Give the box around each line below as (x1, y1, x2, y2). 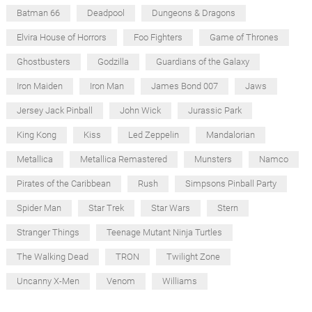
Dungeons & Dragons (151, 7, 235, 18)
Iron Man (89, 80, 124, 91)
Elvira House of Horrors (16, 31, 107, 42)
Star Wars (150, 202, 190, 213)
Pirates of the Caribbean (16, 178, 111, 189)
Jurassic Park (187, 104, 242, 116)
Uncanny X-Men (16, 275, 79, 286)
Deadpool (86, 7, 125, 18)
